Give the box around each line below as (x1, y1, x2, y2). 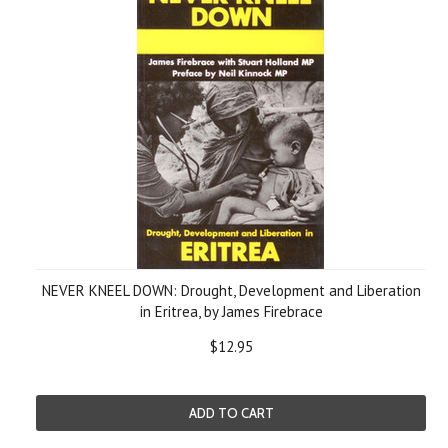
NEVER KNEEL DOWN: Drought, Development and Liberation (41, 281, 421, 300)
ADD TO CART (188, 405, 274, 421)
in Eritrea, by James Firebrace (139, 302, 323, 321)
